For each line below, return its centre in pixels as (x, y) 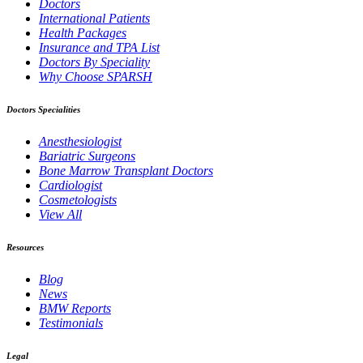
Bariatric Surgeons (87, 156)
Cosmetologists (78, 199)
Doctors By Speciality (94, 62)
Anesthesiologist (80, 141)
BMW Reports (75, 308)
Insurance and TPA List (99, 47)
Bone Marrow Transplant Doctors (126, 170)
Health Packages (83, 32)
